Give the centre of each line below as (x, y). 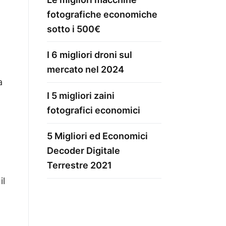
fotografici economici (94, 110)
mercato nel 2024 (86, 70)
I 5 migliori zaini (81, 95)
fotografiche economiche (102, 14)
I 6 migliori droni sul (90, 55)
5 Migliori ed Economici (97, 136)
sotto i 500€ (74, 29)
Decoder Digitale (83, 151)
